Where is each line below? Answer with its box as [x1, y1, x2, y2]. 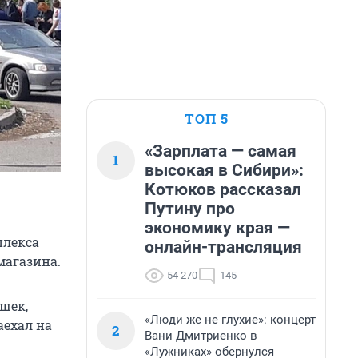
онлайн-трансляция [145, 237, 302, 257]
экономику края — [145, 218, 290, 237]
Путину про [145, 199, 235, 218]
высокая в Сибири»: [145, 161, 304, 180]
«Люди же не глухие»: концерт [145, 312, 316, 327]
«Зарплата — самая [145, 141, 296, 161]
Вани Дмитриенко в [145, 328, 257, 343]
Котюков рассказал [145, 180, 301, 199]
